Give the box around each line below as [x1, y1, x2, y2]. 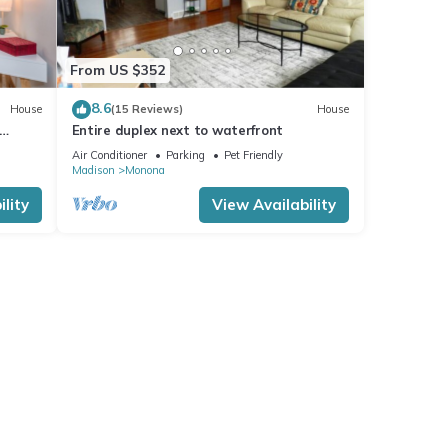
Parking [165, 147, 205, 162]
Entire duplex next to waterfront [71, 121, 284, 138]
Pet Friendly [223, 147, 283, 162]
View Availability [212, 194, 336, 214]
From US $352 [69, 61, 165, 80]
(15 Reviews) [110, 102, 183, 117]
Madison [71, 162, 115, 177]
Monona [124, 162, 165, 177]
